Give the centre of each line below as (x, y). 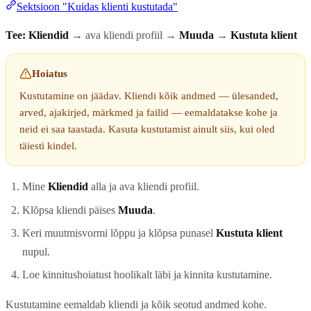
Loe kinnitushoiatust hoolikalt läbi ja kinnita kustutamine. (147, 275)
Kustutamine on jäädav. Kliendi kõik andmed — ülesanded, (149, 96)
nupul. (36, 251)
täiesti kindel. (49, 146)
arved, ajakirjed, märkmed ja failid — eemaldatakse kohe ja (149, 113)
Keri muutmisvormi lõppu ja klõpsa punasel (119, 233)
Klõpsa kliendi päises (70, 210)
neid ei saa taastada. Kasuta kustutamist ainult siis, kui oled (148, 129)
